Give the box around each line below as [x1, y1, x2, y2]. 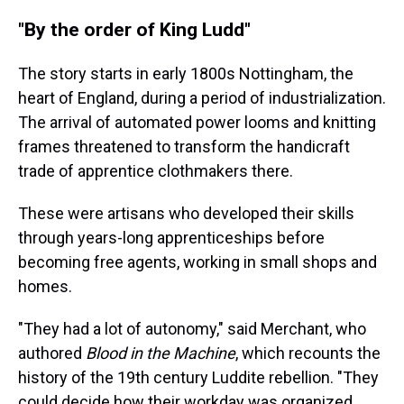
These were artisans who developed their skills [18, 204, 354, 223]
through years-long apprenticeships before [18, 228, 325, 247]
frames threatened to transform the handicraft [18, 137, 350, 156]
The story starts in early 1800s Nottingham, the [18, 64, 353, 83]
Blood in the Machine [86, 344, 235, 363]
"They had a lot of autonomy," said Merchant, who [18, 319, 366, 338]
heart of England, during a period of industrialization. [18, 88, 386, 107]
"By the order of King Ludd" [18, 18, 251, 41]
